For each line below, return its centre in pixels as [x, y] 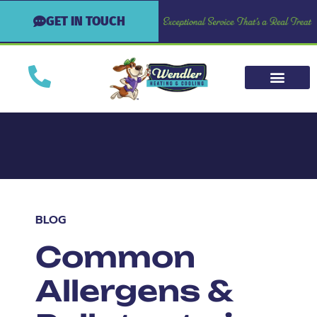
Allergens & [134, 291]
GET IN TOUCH [86, 21]
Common [115, 257]
